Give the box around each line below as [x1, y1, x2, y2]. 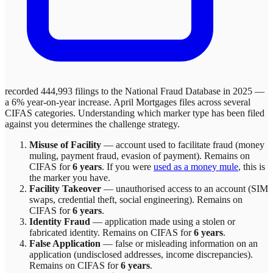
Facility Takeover [29, 183, 101, 194]
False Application [29, 238, 101, 249]
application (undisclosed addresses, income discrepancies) [29, 249, 250, 260]
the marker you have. [29, 172, 110, 183]
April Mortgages [113, 96, 177, 107]
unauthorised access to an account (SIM [116, 183, 268, 194]
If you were [104, 161, 154, 172]
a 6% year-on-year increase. [5, 96, 113, 107]
